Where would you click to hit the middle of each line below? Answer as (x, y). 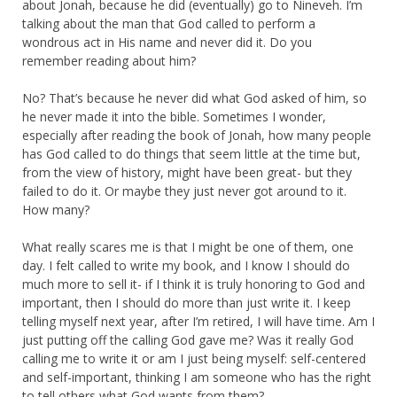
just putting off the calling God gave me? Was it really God (188, 339)
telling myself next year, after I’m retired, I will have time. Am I (198, 321)
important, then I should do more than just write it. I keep (187, 302)
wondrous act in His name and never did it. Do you (167, 42)
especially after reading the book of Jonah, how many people (197, 135)
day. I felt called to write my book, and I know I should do (186, 265)
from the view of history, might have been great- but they (187, 172)
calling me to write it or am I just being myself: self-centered (194, 358)
